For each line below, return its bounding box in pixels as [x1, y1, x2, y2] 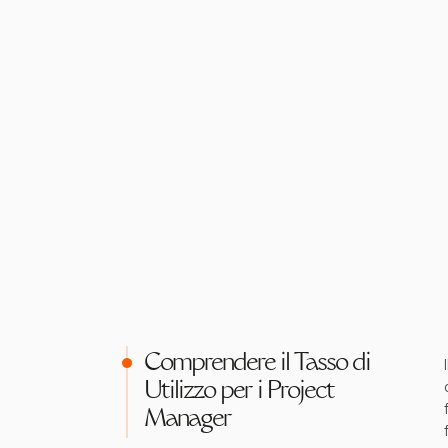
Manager [144, 408, 231, 432]
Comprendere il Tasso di [144, 352, 370, 376]
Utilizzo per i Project [144, 380, 334, 404]
